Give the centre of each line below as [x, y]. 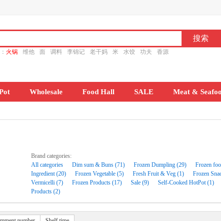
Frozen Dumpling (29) [160, 165]
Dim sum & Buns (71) [98, 165]
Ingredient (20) [49, 174]
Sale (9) [140, 183]
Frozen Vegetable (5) [99, 174]
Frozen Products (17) [97, 183]
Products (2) [46, 191]
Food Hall [98, 92]
